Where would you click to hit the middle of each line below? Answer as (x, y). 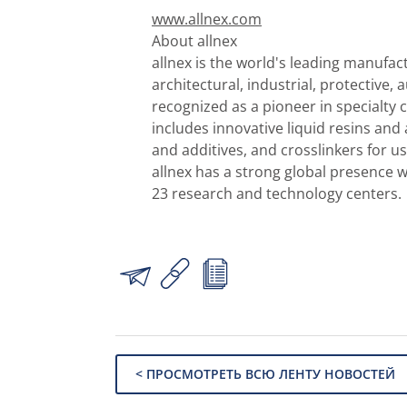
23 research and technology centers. (277, 193)
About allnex (194, 40)
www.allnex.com (207, 19)
